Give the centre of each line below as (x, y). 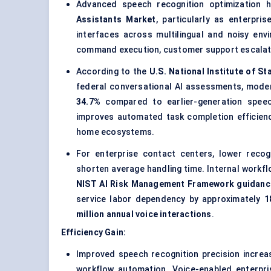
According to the (113, 72)
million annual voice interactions (144, 214)
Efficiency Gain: (94, 233)
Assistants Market (116, 20)
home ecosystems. (116, 132)
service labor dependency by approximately (170, 199)
